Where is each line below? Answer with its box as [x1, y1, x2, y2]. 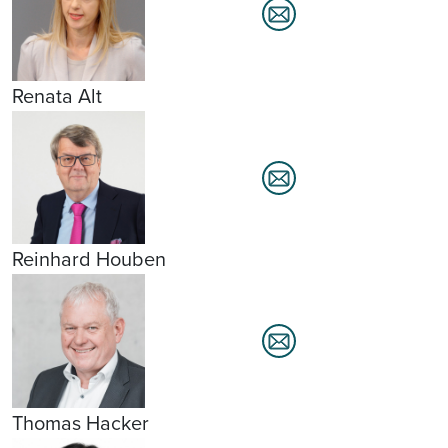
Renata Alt [12, 80, 102, 111]
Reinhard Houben [12, 244, 166, 275]
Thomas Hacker [12, 407, 149, 438]
